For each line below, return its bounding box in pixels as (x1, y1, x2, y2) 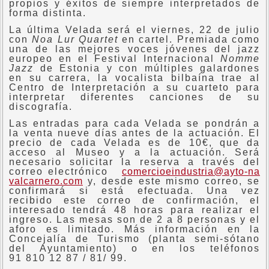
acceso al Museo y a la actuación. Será (9, 147, 260, 157)
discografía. (9, 101, 73, 112)
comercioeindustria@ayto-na (122, 166, 260, 177)
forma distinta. (9, 8, 86, 18)
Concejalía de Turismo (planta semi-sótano (9, 234, 260, 244)
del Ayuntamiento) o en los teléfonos (9, 243, 260, 253)
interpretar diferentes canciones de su (9, 92, 260, 102)
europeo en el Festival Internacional (9, 53, 220, 64)
